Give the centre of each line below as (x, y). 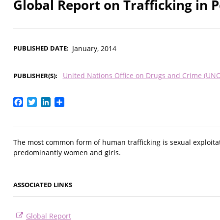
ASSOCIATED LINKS (43, 185)
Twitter (50, 101)
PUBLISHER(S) (34, 76)
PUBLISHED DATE (40, 48)
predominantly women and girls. (67, 153)
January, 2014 (94, 49)
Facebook (41, 101)
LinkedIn (66, 101)
